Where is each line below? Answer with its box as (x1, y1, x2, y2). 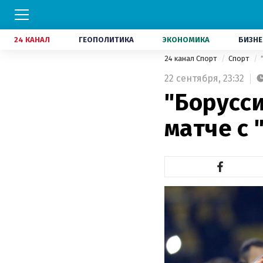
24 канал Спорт (164, 54, 218, 63)
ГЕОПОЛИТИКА (79, 35, 134, 44)
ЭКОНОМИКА (163, 35, 210, 44)
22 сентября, (164, 73, 221, 84)
